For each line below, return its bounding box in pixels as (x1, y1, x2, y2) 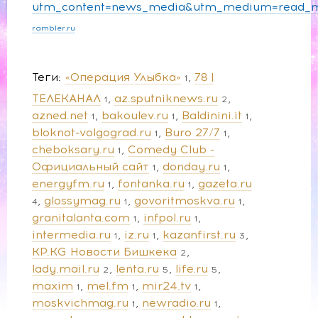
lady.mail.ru (32, 261, 99, 275)
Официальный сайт (32, 159, 149, 173)
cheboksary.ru (32, 142, 114, 156)
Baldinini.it (182, 108, 242, 122)
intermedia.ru (32, 227, 111, 241)
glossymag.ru (44, 193, 121, 207)
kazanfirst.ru (163, 227, 236, 241)
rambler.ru (32, 23, 75, 33)
